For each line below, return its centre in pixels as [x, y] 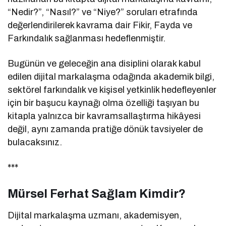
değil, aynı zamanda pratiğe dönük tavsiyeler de [105, 129]
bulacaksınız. [35, 143]
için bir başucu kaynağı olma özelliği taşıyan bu [104, 103]
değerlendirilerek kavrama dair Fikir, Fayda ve [100, 25]
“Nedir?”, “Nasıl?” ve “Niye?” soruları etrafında [103, 12]
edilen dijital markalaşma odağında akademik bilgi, [111, 77]
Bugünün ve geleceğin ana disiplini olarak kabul [104, 64]
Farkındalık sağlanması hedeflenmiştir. [87, 39]
